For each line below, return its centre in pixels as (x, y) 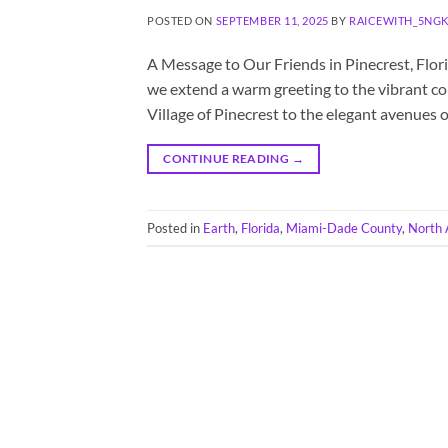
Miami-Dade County (344, 227)
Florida (260, 227)
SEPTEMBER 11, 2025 (272, 21)
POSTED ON (181, 21)
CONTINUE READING (227, 159)
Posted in (175, 227)
